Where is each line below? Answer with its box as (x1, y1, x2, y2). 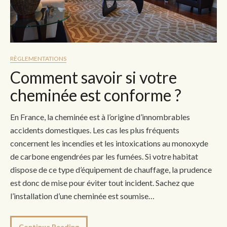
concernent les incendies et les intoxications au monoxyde (10, 138, 208, 148)
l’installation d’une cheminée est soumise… (10, 191, 155, 201)
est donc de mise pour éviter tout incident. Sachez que (10, 177, 194, 187)
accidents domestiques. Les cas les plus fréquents (10, 125, 179, 135)
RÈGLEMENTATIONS (10, 54, 66, 62)
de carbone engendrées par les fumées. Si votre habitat (10, 151, 198, 161)
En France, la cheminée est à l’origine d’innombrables (10, 111, 190, 122)
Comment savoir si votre (10, 67, 177, 87)
